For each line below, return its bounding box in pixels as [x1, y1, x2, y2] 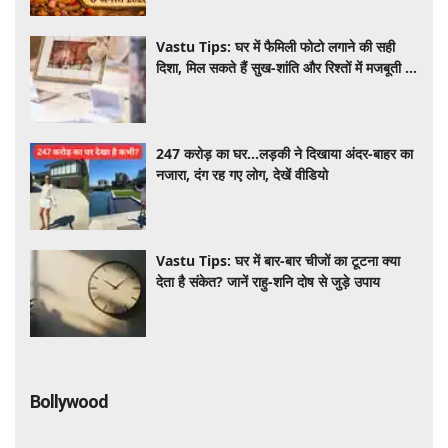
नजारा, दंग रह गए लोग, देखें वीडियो [156, 164, 329, 184]
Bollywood [30, 391, 108, 413]
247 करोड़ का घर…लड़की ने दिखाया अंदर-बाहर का [156, 143, 414, 163]
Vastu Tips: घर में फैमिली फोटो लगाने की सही [156, 36, 396, 56]
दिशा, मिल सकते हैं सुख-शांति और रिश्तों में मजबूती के [156, 57, 416, 77]
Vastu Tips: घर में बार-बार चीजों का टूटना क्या [156, 251, 401, 271]
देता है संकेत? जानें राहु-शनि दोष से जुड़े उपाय [156, 272, 381, 292]
